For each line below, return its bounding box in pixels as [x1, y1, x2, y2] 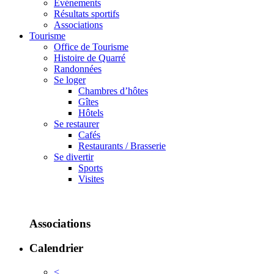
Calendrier [29, 242, 83, 255]
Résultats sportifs [54, 9, 119, 19]
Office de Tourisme [54, 42, 128, 52]
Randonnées [54, 64, 102, 74]
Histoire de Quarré [54, 53, 125, 63]
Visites [78, 174, 104, 184]
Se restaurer [54, 119, 99, 129]
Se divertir [54, 152, 94, 162]
